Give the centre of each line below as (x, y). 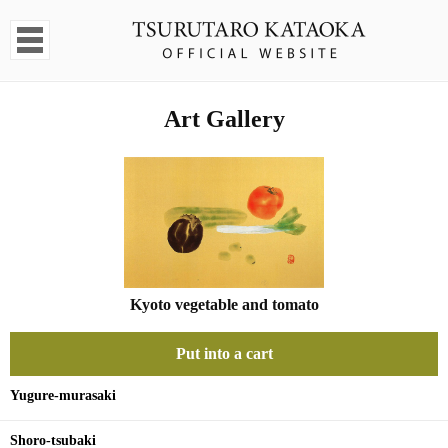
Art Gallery (224, 119)
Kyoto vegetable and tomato (224, 304)
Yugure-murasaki (63, 395)
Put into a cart (224, 353)
